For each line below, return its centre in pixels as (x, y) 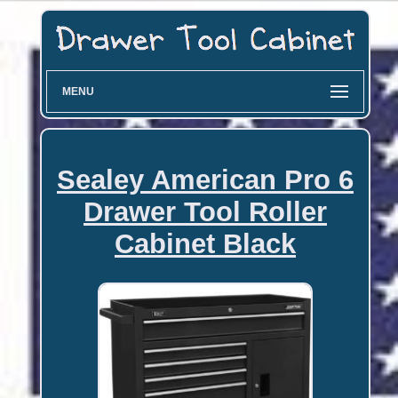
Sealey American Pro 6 (205, 179)
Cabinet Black (205, 243)
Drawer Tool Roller (205, 211)
